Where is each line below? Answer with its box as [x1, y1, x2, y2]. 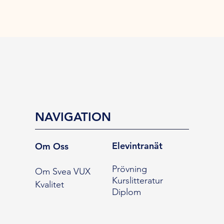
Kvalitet [34, 179, 64, 190]
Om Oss [34, 140, 68, 152]
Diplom [111, 186, 141, 198]
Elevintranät [111, 140, 162, 152]
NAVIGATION [34, 109, 111, 124]
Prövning [111, 163, 147, 175]
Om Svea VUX [34, 166, 90, 177]
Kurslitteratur [111, 175, 163, 186]
